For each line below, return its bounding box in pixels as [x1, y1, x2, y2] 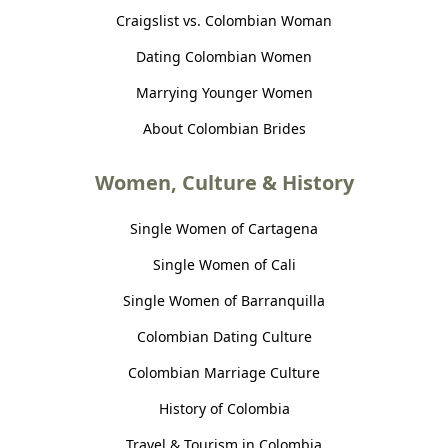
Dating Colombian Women [136, 46, 312, 66]
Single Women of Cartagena [130, 218, 318, 238]
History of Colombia [158, 398, 290, 418]
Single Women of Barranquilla [123, 290, 325, 310]
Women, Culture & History [94, 168, 354, 196]
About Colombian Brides [142, 118, 306, 138]
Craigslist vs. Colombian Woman [116, 10, 332, 30]
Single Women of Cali [152, 254, 296, 274]
